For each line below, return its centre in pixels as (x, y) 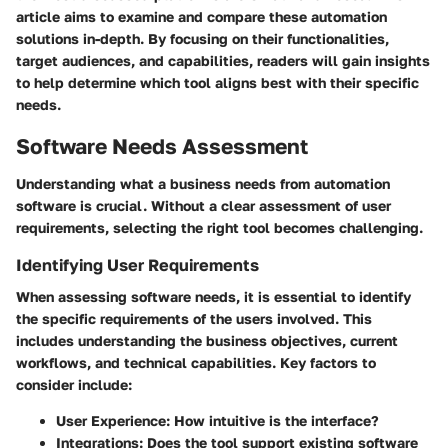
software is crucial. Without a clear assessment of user (203, 205)
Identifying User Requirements (137, 265)
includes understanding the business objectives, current (207, 341)
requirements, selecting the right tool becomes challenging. (219, 227)
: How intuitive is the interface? (272, 421)
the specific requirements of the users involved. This (194, 319)
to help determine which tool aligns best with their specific (217, 82)
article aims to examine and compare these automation (201, 16)
